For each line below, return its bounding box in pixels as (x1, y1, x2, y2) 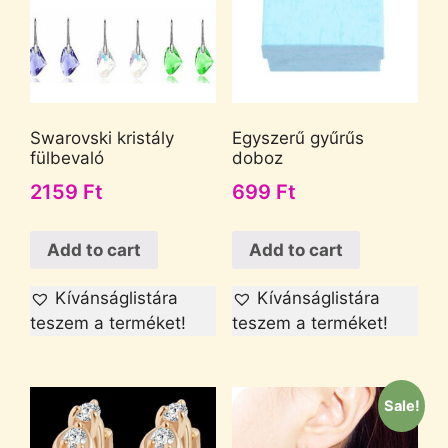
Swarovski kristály (30, 128, 174, 149)
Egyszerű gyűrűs (231, 128, 364, 149)
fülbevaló (30, 148, 104, 169)
